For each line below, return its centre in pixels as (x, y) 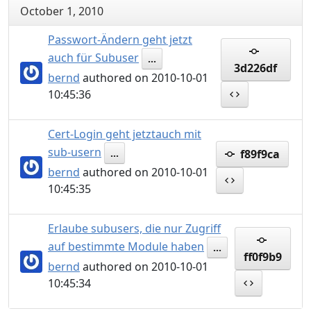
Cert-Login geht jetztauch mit (125, 134)
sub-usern (75, 152)
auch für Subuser (93, 57)
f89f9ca (259, 154)
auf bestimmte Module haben (126, 246)
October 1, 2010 (62, 11)
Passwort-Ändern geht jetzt (120, 40)
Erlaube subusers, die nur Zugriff (134, 228)
